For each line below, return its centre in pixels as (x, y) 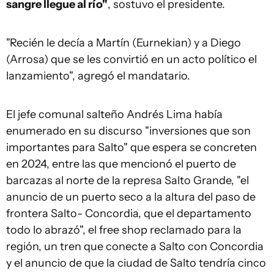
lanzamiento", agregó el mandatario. (99, 76)
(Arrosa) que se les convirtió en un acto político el (131, 59)
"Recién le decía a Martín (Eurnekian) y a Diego (124, 43)
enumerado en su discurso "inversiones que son (128, 131)
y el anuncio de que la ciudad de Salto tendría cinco (136, 263)
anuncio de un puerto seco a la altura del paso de (131, 197)
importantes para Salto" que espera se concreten (131, 147)
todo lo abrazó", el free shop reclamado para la (124, 230)
